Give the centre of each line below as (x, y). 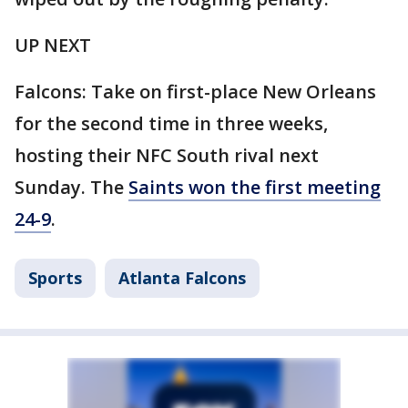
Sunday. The (71, 187)
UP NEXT (53, 45)
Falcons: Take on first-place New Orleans (195, 91)
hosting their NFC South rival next (167, 155)
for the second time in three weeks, (171, 123)
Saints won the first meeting (255, 187)
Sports (55, 277)
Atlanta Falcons (182, 277)
